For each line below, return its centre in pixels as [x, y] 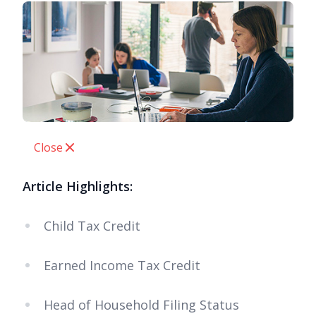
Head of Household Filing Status [141, 305]
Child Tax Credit [92, 226]
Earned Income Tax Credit [122, 266]
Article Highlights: [78, 187]
